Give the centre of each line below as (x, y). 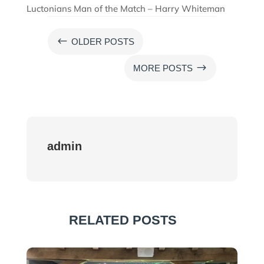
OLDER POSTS (103, 41)
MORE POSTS (163, 68)
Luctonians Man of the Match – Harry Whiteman (126, 8)
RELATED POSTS (123, 220)
